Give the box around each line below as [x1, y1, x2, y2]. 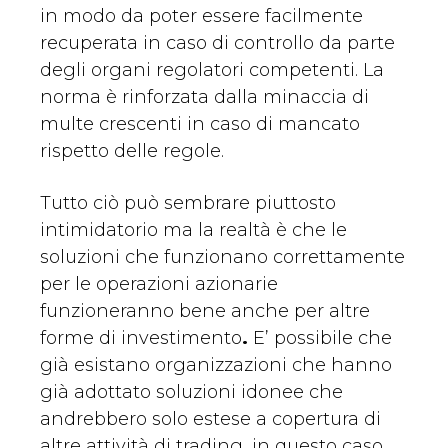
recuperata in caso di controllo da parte [40, 32, 395, 55]
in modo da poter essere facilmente [40, 5, 363, 28]
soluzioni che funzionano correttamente [40, 246, 405, 269]
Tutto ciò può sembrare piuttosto [40, 192, 336, 215]
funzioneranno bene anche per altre [40, 300, 370, 323]
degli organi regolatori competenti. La [40, 59, 384, 82]
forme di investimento [40, 327, 242, 350]
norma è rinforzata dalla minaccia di [40, 86, 369, 109]
